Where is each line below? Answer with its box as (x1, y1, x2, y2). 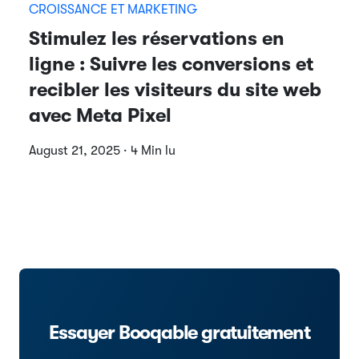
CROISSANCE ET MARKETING (29, 2, 197, 17)
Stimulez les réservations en (29, 26, 284, 50)
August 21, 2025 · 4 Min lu (29, 143, 175, 158)
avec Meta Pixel (29, 103, 171, 127)
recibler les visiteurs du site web (29, 78, 321, 101)
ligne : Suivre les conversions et (29, 52, 313, 75)
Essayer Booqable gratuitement (49, 321, 310, 344)
